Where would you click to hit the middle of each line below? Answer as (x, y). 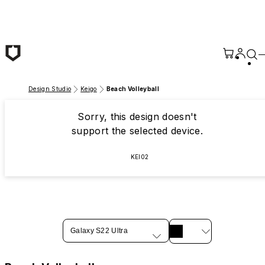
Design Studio (50, 89)
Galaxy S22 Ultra (99, 231)
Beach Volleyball (132, 89)
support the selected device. (137, 131)
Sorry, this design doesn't (137, 117)
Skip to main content (51, 10)
